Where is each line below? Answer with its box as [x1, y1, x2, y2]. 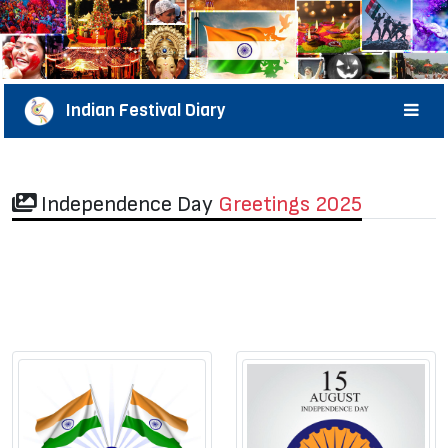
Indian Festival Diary [54, 98, 226, 122]
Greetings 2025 [218, 190, 362, 218]
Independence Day [36, 190, 218, 218]
